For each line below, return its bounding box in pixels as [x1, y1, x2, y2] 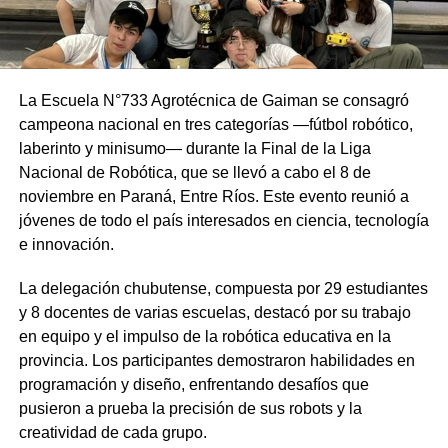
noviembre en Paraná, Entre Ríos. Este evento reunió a [18, 187, 409, 205]
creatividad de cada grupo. [18, 423, 207, 441]
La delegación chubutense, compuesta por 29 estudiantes [18, 279, 428, 297]
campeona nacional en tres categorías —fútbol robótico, [18, 115, 413, 133]
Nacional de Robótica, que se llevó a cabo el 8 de [18, 163, 371, 181]
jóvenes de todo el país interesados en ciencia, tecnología [18, 211, 429, 229]
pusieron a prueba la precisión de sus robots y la [18, 399, 362, 417]
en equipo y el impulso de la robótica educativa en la [18, 327, 391, 345]
